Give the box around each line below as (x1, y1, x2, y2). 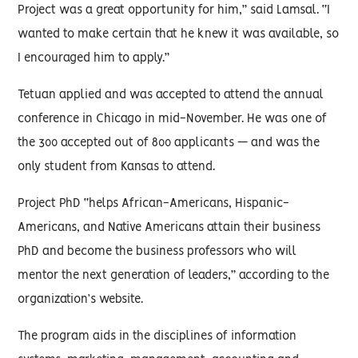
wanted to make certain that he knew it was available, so (18, 28, 340, 40)
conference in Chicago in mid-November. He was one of (18, 113, 328, 125)
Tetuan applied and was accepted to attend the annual (18, 89, 324, 101)
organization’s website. (18, 293, 144, 305)
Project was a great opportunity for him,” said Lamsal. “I (18, 4, 331, 16)
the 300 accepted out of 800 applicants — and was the (18, 137, 320, 149)
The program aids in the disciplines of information (18, 330, 297, 342)
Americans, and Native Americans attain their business (18, 221, 321, 233)
